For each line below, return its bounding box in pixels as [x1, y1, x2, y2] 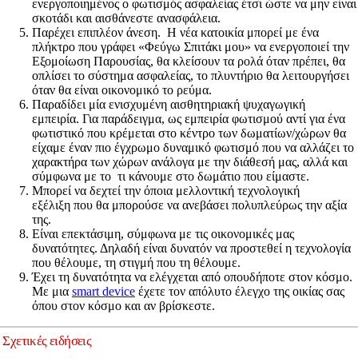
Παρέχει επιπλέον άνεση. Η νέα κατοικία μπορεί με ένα [32, 25, 319, 39]
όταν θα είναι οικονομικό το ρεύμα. [32, 82, 212, 97]
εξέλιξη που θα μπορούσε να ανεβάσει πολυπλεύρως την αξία [32, 197, 347, 212]
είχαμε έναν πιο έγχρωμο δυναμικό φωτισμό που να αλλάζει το [32, 140, 354, 154]
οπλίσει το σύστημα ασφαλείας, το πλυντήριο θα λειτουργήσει [32, 68, 349, 82]
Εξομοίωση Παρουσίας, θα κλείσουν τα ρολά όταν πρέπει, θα [32, 54, 345, 68]
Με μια [32, 284, 72, 298]
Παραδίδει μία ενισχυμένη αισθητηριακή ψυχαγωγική [32, 97, 305, 111]
